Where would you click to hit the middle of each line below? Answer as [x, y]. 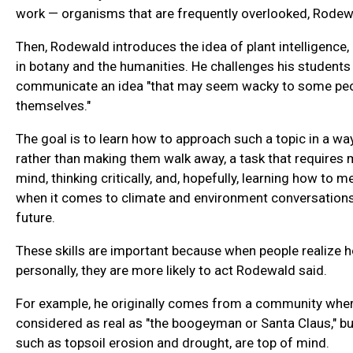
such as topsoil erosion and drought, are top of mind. [173, 343]
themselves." [55, 106]
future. [35, 218]
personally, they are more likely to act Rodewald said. [171, 271]
